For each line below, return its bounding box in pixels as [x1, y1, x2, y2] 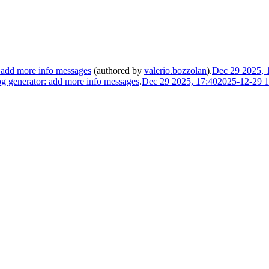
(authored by [91, 65, 144, 76]
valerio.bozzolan [144, 65, 207, 76]
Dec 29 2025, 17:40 [142, 76, 217, 87]
